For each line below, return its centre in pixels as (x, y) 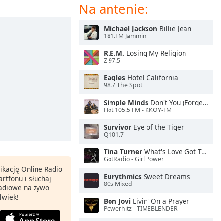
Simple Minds (126, 102)
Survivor (117, 127)
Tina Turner (123, 152)
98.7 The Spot (123, 85)
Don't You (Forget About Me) (176, 102)
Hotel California (152, 78)
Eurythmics (123, 176)
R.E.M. (114, 53)
